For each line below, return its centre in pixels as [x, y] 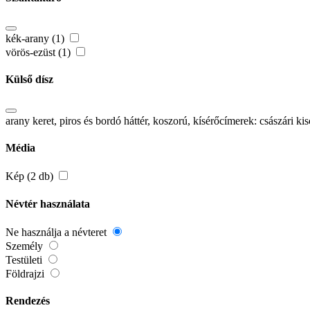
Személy [26, 246]
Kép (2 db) [31, 176]
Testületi [25, 259]
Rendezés [28, 301]
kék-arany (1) [36, 39]
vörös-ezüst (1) [39, 53]
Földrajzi [26, 273]
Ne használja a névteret [57, 232]
